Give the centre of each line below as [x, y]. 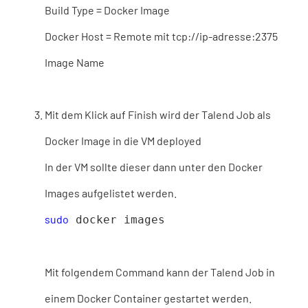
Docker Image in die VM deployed [123, 141]
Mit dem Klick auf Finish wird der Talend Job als [158, 114]
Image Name [75, 62]
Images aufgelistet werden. [111, 193]
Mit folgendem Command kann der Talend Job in [160, 272]
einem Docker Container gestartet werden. [148, 298]
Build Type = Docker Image [107, 10]
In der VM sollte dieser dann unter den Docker [154, 167]
